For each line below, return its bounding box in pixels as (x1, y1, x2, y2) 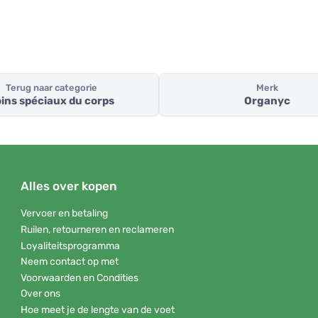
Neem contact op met (21, 256, 119, 268)
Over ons (21, 287, 60, 300)
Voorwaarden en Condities (21, 271, 138, 284)
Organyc (243, 94, 290, 108)
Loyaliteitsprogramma (21, 239, 120, 252)
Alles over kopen (21, 179, 117, 194)
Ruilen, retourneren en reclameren (21, 223, 174, 236)
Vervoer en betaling (21, 207, 108, 220)
